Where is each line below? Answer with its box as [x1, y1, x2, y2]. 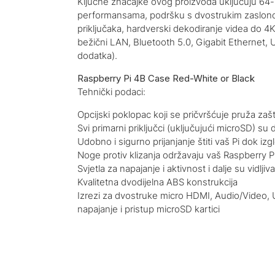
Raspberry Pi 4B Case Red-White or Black [77, 72, 255, 84]
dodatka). [77, 49, 117, 61]
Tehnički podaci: [77, 85, 145, 98]
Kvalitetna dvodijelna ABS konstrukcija [77, 176, 238, 188]
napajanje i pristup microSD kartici [77, 203, 220, 215]
